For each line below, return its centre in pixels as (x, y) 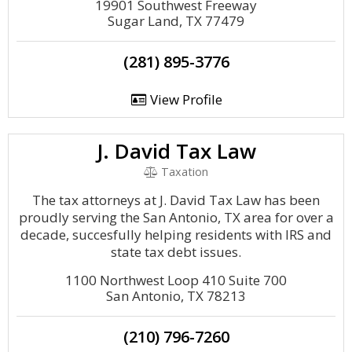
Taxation (183, 172)
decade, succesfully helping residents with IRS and (176, 235)
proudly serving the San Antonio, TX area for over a (176, 217)
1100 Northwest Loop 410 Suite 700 (176, 280)
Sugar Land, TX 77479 (176, 21)
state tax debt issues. (176, 252)
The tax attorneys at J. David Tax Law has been (176, 200)
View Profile (184, 99)
